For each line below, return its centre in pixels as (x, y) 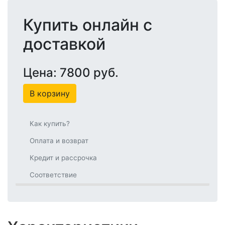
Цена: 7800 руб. (71, 72)
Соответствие (53, 175)
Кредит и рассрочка (63, 157)
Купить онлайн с (88, 25)
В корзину (50, 93)
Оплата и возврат (59, 140)
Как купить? (50, 123)
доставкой (64, 44)
